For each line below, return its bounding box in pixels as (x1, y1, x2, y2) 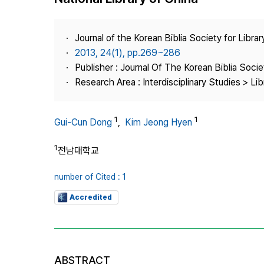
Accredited (70, 193, 112, 202)
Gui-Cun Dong (54, 117, 112, 128)
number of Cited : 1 (54, 171, 126, 181)
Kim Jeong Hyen (125, 117, 192, 128)
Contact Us (164, 64, 208, 73)
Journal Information (164, 21, 239, 31)
